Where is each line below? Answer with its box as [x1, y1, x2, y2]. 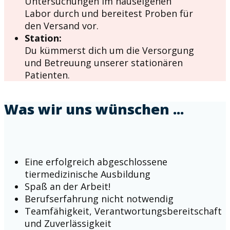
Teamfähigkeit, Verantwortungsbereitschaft [25, 205, 222, 217]
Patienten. [25, 69, 70, 81]
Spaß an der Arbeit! [25, 180, 110, 193]
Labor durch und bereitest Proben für [25, 7, 193, 20]
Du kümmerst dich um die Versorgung [25, 44, 194, 56]
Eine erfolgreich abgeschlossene [25, 156, 167, 168]
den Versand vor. [25, 20, 99, 32]
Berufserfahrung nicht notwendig [25, 193, 174, 205]
